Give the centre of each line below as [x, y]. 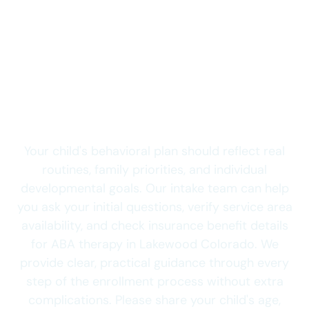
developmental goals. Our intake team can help [154, 189]
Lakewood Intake [154, 86]
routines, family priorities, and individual [154, 170]
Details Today [154, 116]
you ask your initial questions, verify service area [154, 207]
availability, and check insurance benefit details [154, 226]
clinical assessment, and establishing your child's [152, 15]
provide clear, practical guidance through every [154, 263]
